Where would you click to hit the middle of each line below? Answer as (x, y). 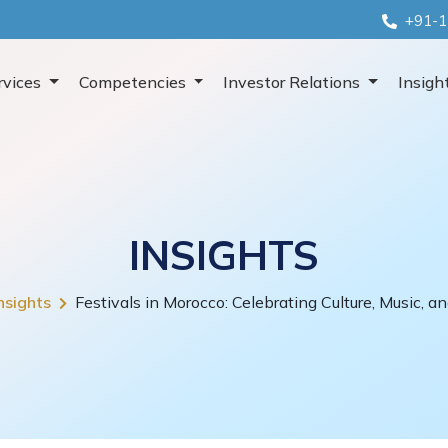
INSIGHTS (224, 255)
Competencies (134, 81)
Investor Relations (294, 81)
